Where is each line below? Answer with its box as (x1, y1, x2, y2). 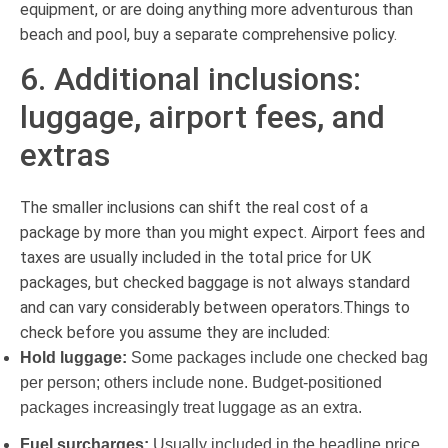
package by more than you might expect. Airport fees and (20, 222, 425, 242)
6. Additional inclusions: (20, 59, 361, 98)
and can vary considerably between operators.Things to (20, 297, 410, 317)
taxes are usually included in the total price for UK (20, 247, 371, 267)
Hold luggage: (20, 348, 127, 366)
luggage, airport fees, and (20, 97, 385, 136)
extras (20, 135, 110, 174)
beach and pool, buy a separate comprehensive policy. (20, 24, 397, 44)
